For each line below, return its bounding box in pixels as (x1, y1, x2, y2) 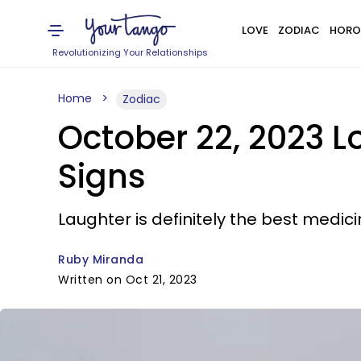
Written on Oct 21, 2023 (58, 272, 197, 288)
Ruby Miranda (58, 251, 143, 268)
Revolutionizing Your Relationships (52, 46, 209, 59)
